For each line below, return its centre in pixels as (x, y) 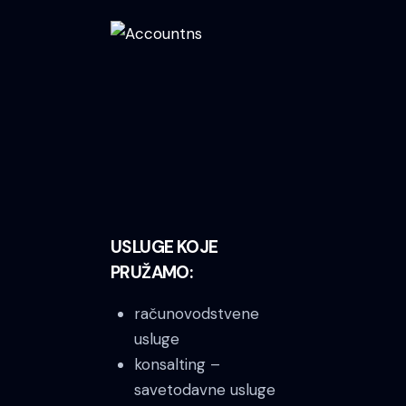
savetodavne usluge (204, 389)
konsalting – (177, 364)
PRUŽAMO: (152, 272)
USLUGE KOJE (164, 246)
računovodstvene (196, 313)
